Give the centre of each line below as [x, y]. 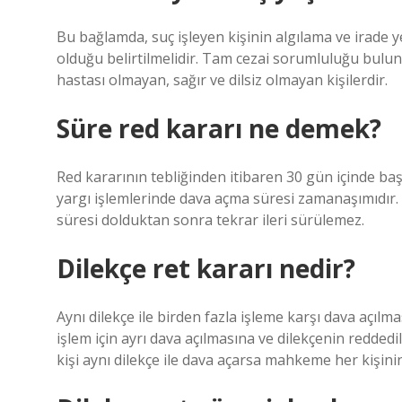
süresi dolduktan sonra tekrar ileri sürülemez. [210, 220]
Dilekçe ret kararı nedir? [206, 268]
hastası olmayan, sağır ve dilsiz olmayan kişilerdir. [222, 80]
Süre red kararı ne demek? [219, 128]
